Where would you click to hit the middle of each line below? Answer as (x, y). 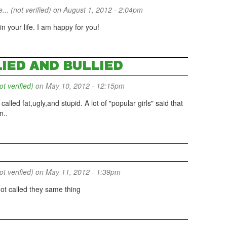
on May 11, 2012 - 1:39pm (77, 172)
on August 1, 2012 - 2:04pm (97, 10)
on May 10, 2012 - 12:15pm (79, 86)
